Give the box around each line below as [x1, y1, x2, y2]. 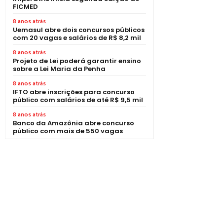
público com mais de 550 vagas [13, 126, 123, 136]
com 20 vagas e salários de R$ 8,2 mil [13, 33, 141, 42]
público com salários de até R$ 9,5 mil [13, 95, 143, 105]
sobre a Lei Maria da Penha [13, 64, 106, 74]
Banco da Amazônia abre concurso [13, 118, 134, 128]
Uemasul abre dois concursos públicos [13, 25, 145, 35]
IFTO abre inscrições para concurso [13, 87, 135, 97]
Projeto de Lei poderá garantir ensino [13, 56, 141, 66]
